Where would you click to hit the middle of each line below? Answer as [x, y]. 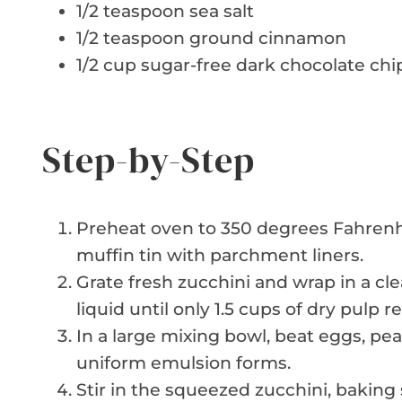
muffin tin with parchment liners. [220, 256]
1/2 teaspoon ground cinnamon [211, 39]
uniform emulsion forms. [184, 363]
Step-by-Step [149, 160]
